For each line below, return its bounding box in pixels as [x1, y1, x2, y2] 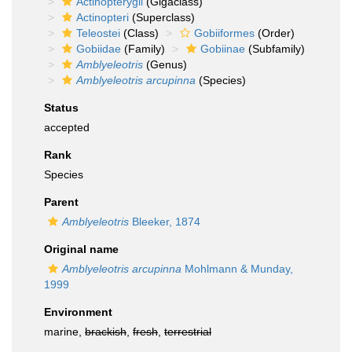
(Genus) [143, 58, 187, 71]
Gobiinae [200, 42, 245, 55]
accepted [44, 121, 90, 134]
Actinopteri [76, 11, 129, 24]
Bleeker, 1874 [129, 215, 200, 228]
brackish [85, 325, 126, 338]
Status [44, 101, 79, 114]
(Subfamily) [245, 42, 305, 55]
